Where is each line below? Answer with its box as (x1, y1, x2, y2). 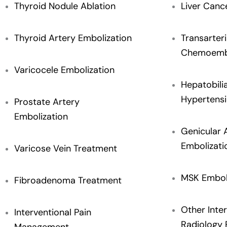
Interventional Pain (14, 206, 91, 218)
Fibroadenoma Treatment (14, 174, 122, 186)
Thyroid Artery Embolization (14, 31, 132, 44)
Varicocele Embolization (14, 63, 115, 76)
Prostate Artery (14, 95, 80, 108)
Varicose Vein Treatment (14, 142, 117, 155)
